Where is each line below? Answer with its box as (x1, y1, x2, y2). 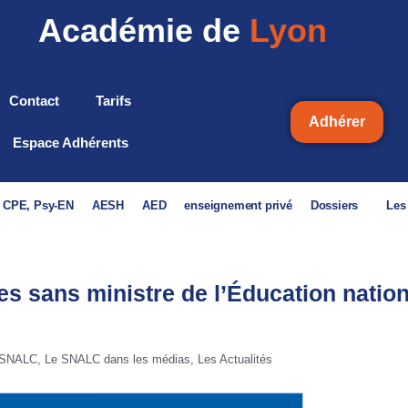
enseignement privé (184, 199, 292, 212)
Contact (9, 93, 60, 108)
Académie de (37, 12, 240, 49)
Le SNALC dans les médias (45, 352, 190, 366)
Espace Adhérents (12, 135, 128, 150)
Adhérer (308, 114, 365, 129)
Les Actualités (198, 352, 272, 366)
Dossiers (310, 199, 359, 212)
